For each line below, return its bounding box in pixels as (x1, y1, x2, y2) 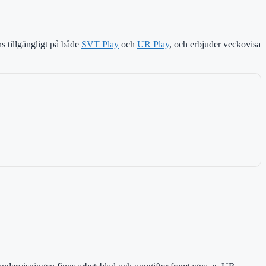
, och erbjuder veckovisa (169, 38, 261, 50)
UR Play (137, 38, 169, 50)
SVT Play (81, 38, 119, 50)
